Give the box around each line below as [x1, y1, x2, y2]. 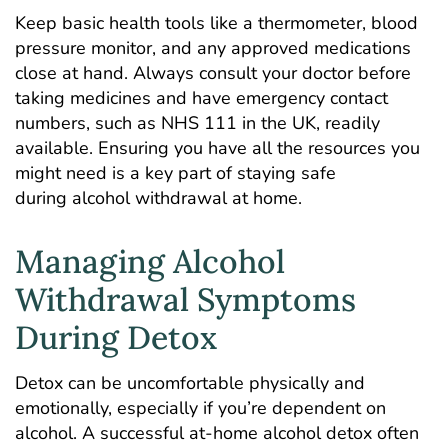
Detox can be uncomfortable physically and [15, 370, 365, 395]
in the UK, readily [237, 111, 380, 136]
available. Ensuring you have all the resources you [15, 136, 420, 161]
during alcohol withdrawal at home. [15, 186, 302, 211]
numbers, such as [15, 111, 161, 136]
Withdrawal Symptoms [15, 278, 356, 320]
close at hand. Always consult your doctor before [15, 61, 411, 86]
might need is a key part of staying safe [15, 161, 336, 186]
